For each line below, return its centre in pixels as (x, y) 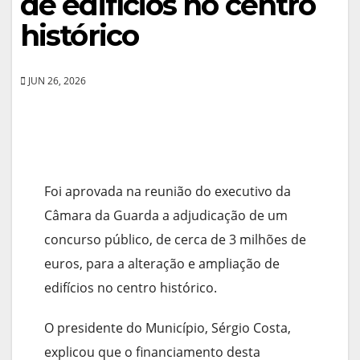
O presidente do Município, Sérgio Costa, (168, 328)
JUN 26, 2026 (56, 81)
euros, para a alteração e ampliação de (162, 264)
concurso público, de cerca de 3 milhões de (175, 239)
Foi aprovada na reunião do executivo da (168, 191)
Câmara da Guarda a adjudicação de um (166, 215)
